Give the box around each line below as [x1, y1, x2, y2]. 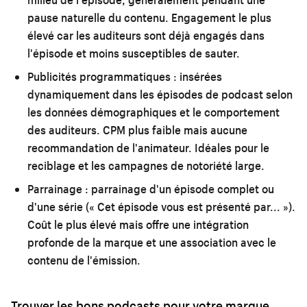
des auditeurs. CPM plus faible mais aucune [27, 122, 247, 137]
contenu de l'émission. [27, 252, 140, 267]
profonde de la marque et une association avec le [27, 234, 276, 249]
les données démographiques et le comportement [27, 104, 280, 119]
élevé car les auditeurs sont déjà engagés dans [27, 27, 265, 42]
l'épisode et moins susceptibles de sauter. [27, 45, 240, 60]
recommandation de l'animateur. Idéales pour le [27, 140, 269, 155]
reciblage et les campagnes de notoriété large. [27, 158, 265, 173]
